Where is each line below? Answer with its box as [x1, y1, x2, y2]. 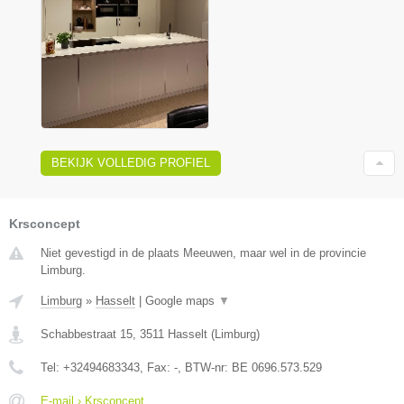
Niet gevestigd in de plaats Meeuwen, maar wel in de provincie [41, 246, 366, 261]
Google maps [145, 294, 218, 308]
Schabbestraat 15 [41, 327, 133, 342]
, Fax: [140, 361, 174, 375]
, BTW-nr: [178, 361, 232, 375]
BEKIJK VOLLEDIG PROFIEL [51, 156, 210, 170]
